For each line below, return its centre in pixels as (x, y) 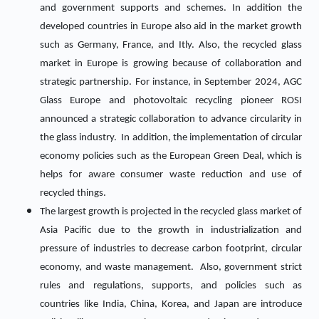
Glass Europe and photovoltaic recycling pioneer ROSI (171, 101)
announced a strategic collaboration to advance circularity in (171, 119)
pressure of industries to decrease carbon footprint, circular (171, 249)
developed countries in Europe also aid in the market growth (171, 27)
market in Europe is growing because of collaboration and (171, 64)
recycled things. (73, 193)
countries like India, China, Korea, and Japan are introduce (171, 304)
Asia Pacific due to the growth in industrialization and (171, 230)
